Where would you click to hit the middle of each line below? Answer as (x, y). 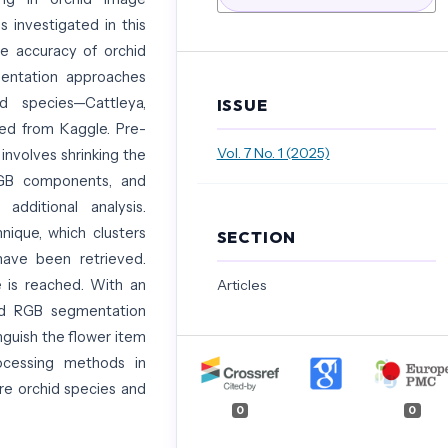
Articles (241, 285)
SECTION (256, 237)
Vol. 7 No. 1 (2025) (273, 153)
